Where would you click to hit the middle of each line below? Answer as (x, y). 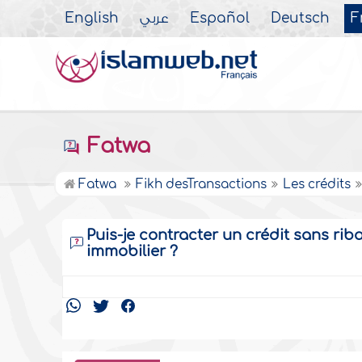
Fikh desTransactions (202, 185)
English (92, 19)
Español (220, 19)
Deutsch (301, 19)
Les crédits (317, 185)
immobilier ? (133, 251)
